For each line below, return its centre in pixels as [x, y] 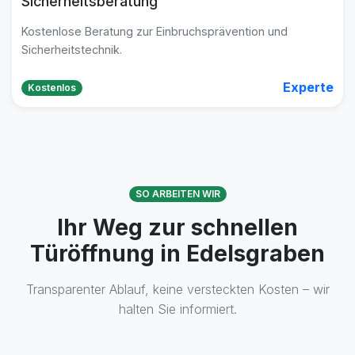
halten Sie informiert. [177, 309]
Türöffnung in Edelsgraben [177, 254]
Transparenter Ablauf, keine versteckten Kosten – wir [177, 289]
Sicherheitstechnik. [72, 50]
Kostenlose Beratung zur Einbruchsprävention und [155, 31]
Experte [308, 87]
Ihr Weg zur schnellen [177, 227]
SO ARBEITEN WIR [177, 194]
